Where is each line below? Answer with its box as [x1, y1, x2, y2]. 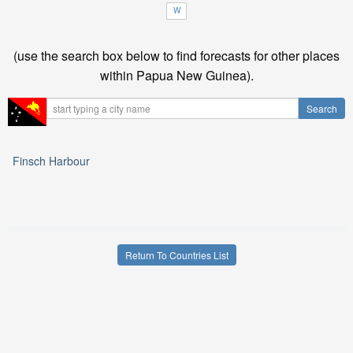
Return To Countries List [124, 247, 229, 262]
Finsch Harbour [13, 152, 90, 169]
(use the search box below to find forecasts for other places [13, 46, 340, 65]
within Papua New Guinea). [99, 66, 254, 84]
